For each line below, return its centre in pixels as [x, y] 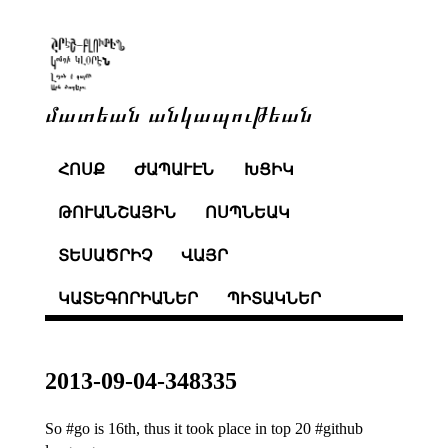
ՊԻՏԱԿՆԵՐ [274, 298]
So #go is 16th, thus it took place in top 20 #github [203, 428]
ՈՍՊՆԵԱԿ [248, 213]
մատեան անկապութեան [178, 112]
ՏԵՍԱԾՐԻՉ [104, 255]
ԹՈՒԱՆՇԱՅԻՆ [116, 213]
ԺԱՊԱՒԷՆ [174, 170]
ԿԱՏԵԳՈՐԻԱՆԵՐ [127, 298]
